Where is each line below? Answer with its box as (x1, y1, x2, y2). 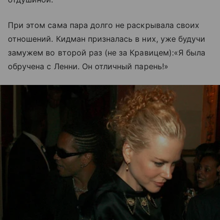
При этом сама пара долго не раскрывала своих (8, 20, 200, 30)
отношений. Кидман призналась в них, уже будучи (8, 33, 206, 44)
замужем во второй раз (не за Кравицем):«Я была (8, 47, 206, 57)
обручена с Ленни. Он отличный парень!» (8, 61, 168, 71)
